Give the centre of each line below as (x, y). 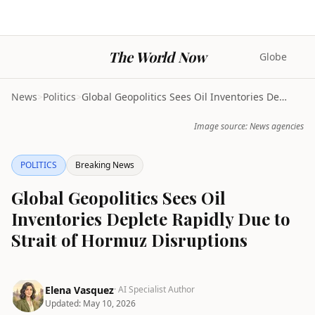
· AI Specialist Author (154, 289)
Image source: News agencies (249, 126)
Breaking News (105, 165)
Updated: (64, 303)
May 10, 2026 (109, 303)
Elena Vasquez (79, 290)
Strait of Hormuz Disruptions (129, 240)
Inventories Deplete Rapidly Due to (151, 219)
